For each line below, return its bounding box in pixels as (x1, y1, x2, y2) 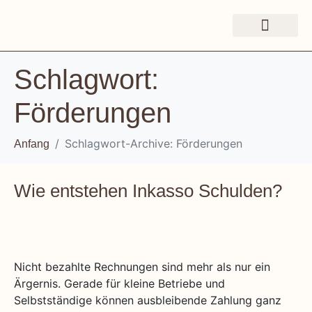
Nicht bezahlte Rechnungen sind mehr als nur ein (14, 260, 270, 274)
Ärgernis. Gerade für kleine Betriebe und (14, 276, 225, 290)
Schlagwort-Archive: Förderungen (65, 136, 242, 150)
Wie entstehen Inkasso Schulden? (14, 180, 282, 201)
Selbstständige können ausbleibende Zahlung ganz (14, 293, 281, 307)
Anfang (14, 138, 49, 150)
